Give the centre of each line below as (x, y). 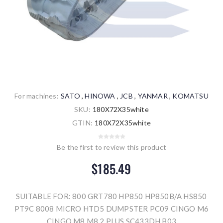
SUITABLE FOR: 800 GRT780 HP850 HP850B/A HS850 (111, 196)
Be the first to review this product (111, 147)
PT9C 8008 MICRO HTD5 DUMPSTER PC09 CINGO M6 (111, 209)
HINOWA (100, 96)
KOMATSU (190, 96)
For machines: (37, 96)
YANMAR (153, 96)
